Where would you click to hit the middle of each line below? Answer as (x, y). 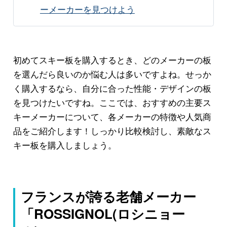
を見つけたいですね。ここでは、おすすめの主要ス (112, 102)
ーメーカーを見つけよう (87, 9)
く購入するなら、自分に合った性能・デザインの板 (112, 88)
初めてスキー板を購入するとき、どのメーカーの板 (112, 59)
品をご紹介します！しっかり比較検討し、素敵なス (112, 130)
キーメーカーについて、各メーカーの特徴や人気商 (112, 116)
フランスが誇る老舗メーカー (109, 197)
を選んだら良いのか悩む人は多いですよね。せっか (112, 73)
